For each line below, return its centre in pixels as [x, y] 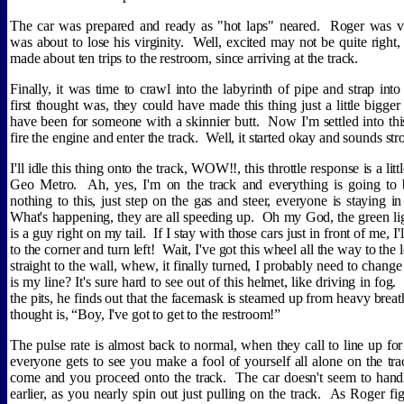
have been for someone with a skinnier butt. [135, 121]
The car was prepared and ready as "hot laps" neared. [165, 26]
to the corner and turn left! [83, 249]
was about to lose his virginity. [97, 42]
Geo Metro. [44, 184]
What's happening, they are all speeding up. [132, 217]
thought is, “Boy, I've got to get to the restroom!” [146, 314]
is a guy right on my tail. [78, 233]
